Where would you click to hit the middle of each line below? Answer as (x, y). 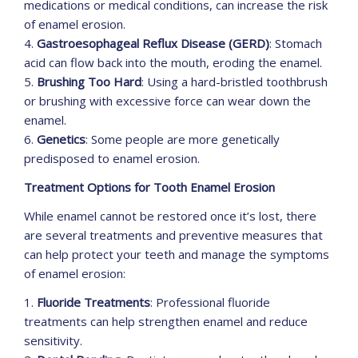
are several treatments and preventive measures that (173, 235)
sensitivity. (53, 341)
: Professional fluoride (210, 302)
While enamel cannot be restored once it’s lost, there (170, 216)
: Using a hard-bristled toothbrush (235, 82)
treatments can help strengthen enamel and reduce (166, 322)
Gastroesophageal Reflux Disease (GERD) (153, 44)
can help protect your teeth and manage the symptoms (177, 255)
